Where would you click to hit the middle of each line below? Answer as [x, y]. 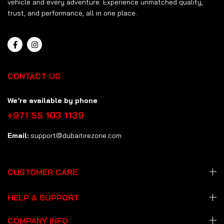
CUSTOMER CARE [42, 172]
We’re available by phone [52, 101]
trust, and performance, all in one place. [72, 13]
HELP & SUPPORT [43, 198]
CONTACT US [34, 76]
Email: [18, 136]
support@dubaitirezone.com [75, 136]
